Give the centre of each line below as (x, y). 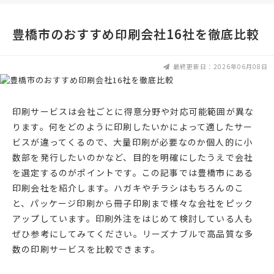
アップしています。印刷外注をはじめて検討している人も (133, 219)
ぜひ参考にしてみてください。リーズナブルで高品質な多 (133, 234)
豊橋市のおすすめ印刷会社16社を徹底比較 (136, 34)
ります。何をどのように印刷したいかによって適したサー (133, 127)
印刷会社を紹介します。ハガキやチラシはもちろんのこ (128, 188)
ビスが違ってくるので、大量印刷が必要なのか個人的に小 (133, 142)
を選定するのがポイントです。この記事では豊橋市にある (133, 173)
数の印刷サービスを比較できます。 (87, 249)
